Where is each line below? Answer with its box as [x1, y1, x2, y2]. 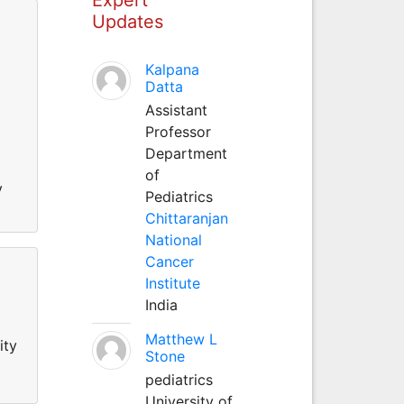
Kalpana [144, 60, 199, 78]
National [144, 230, 202, 249]
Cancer [144, 252, 194, 271]
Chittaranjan [144, 208, 228, 227]
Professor [144, 122, 211, 141]
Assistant [144, 100, 207, 119]
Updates [91, 10, 163, 32]
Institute [144, 273, 200, 292]
